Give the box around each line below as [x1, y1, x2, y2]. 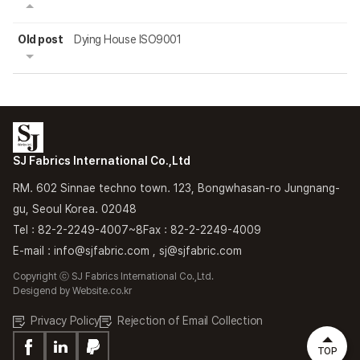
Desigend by [13, 285, 72, 297]
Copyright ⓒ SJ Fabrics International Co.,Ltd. [13, 271, 214, 283]
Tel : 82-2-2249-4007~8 [13, 223, 143, 237]
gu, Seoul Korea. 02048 [13, 202, 137, 216]
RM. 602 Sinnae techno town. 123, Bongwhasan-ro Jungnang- [13, 182, 340, 195]
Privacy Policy [31, 314, 100, 328]
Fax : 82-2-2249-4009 [143, 223, 261, 237]
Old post [18, 33, 63, 47]
